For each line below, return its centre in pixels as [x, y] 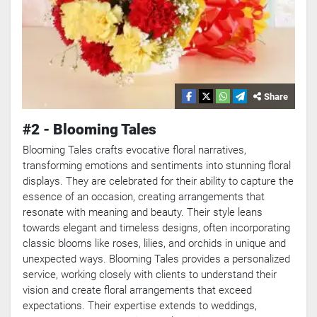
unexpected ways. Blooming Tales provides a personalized [156, 259]
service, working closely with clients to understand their [150, 275]
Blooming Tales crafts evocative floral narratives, [134, 150]
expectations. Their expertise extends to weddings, [140, 306]
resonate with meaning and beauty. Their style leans [143, 213]
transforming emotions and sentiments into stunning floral [157, 166]
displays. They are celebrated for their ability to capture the [158, 181]
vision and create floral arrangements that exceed [137, 290]
